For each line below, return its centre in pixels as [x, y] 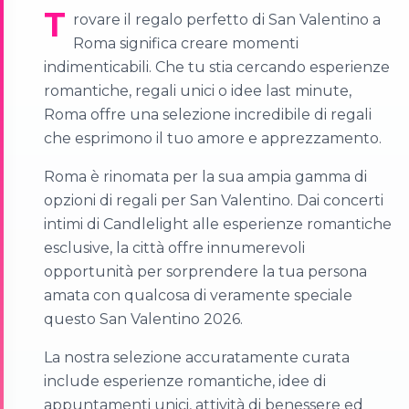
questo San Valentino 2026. [143, 320]
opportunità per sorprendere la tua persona [205, 272]
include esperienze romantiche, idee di [185, 382]
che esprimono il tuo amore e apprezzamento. [213, 139]
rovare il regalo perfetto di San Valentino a [227, 20]
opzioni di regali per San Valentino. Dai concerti [214, 201]
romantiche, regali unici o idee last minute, [198, 91]
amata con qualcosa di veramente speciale [198, 296]
